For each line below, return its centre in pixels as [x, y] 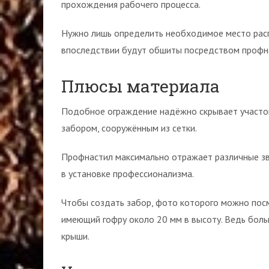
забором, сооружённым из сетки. [129, 128]
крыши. [75, 236]
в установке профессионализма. [128, 174]
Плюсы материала [141, 86]
